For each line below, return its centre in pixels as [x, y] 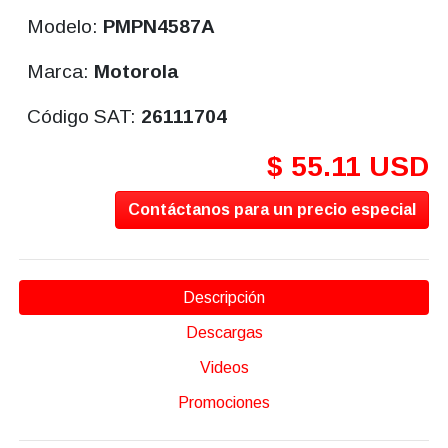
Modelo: [65, 27]
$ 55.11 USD [348, 167]
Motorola [136, 72]
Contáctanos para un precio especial [272, 210]
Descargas [224, 333]
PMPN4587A [159, 27]
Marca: [61, 72]
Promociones [224, 403]
